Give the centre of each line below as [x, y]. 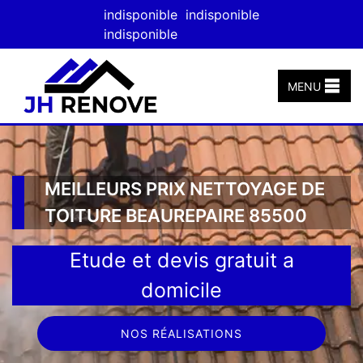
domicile [181, 290]
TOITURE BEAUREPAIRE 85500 [176, 215]
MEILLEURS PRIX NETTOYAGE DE [185, 188]
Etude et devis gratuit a [181, 260]
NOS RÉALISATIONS [181, 333]
